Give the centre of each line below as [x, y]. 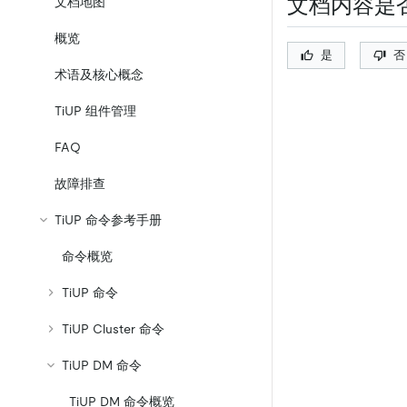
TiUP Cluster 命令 [113, 329]
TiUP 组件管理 [95, 111]
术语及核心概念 [99, 74]
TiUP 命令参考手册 [108, 220]
